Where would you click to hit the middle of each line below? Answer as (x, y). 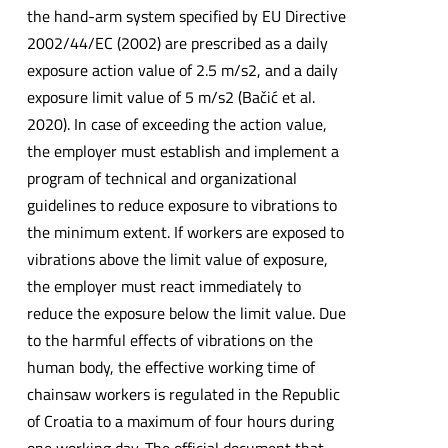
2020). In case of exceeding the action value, (176, 124)
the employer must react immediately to (163, 286)
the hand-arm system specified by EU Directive (186, 16)
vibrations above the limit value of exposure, (177, 259)
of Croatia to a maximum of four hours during (180, 421)
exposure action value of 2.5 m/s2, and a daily (182, 70)
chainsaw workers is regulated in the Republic (183, 394)
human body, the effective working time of (170, 367)
